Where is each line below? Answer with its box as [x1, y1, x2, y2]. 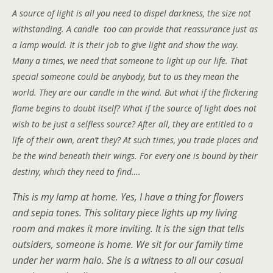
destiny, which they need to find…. [12, 166, 141, 177]
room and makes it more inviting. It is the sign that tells [12, 222, 244, 235]
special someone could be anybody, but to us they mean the [12, 71, 239, 82]
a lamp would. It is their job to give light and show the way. [12, 39, 239, 51]
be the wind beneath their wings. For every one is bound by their [12, 150, 258, 161]
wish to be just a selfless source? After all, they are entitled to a [12, 118, 253, 130]
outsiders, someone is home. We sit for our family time [12, 238, 243, 251]
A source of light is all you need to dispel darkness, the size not [12, 7, 251, 19]
